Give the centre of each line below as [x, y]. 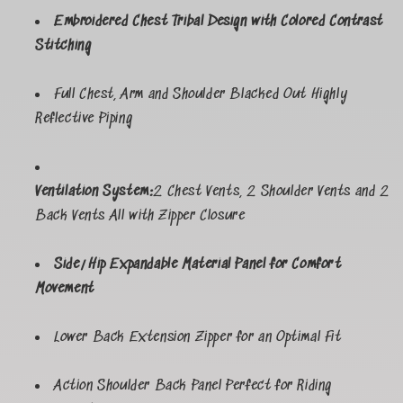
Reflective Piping [84, 119]
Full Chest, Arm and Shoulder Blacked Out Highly [201, 95]
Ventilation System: [94, 192]
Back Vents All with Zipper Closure [140, 216]
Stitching [63, 46]
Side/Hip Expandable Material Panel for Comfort [198, 265]
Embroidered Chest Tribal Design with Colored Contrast [219, 22]
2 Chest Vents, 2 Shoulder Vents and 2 [271, 192]
